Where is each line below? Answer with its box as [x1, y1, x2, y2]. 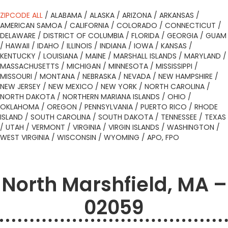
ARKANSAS [159, 10, 194, 20]
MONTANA [40, 71, 75, 81]
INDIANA [100, 41, 126, 51]
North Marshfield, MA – [1, 171, 227, 198]
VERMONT [32, 122, 65, 132]
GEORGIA [167, 31, 198, 41]
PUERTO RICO [140, 102, 187, 112]
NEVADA [124, 71, 151, 81]
